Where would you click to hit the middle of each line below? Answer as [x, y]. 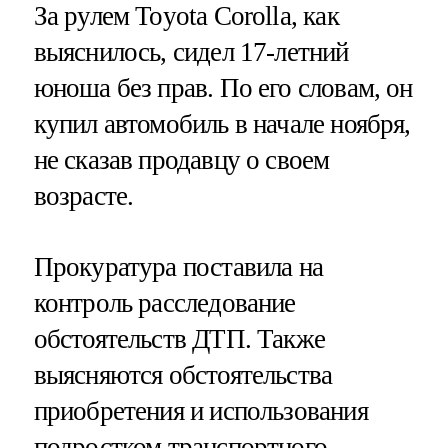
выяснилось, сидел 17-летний [191, 51]
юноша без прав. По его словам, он [223, 87]
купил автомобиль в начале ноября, [222, 123]
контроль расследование [164, 302]
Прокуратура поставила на [178, 266]
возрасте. [83, 195]
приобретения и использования [200, 410]
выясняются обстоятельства [183, 374]
